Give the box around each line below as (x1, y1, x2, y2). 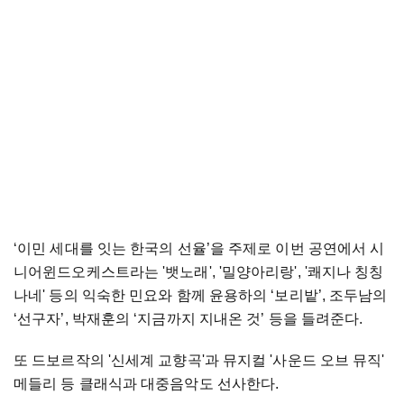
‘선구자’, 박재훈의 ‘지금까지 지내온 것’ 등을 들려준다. (14, 311, 363, 327)
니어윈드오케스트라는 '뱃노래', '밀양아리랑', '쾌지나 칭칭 (14, 264, 384, 280)
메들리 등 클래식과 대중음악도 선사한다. (14, 376, 283, 392)
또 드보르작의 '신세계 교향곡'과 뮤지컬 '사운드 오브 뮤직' (14, 353, 385, 369)
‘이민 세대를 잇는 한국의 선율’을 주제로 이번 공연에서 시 (14, 241, 385, 257)
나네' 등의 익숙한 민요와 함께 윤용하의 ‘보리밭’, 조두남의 (14, 288, 388, 304)
